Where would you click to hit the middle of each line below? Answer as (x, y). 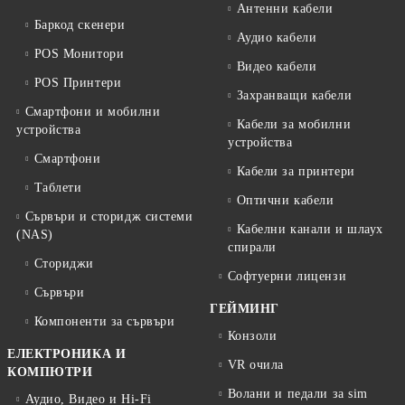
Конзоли (252, 336)
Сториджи (64, 264)
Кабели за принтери (296, 172)
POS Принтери (78, 83)
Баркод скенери (80, 25)
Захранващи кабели (294, 96)
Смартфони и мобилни (93, 112)
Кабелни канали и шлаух (310, 230)
